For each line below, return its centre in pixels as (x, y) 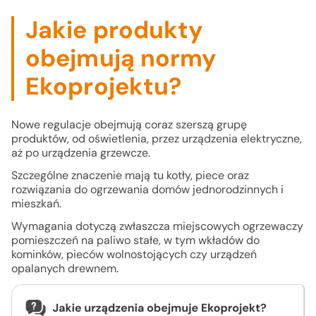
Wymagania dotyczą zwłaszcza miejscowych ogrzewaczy (157, 226)
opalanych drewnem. (65, 268)
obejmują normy (121, 58)
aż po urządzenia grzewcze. (82, 153)
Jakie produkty (115, 30)
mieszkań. (38, 203)
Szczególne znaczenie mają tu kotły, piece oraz (130, 175)
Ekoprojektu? (104, 86)
